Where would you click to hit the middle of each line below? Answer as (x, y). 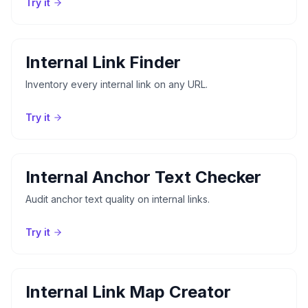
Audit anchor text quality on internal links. (118, 199)
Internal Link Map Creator (128, 291)
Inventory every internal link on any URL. (117, 84)
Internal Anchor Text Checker (143, 177)
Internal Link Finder (103, 62)
